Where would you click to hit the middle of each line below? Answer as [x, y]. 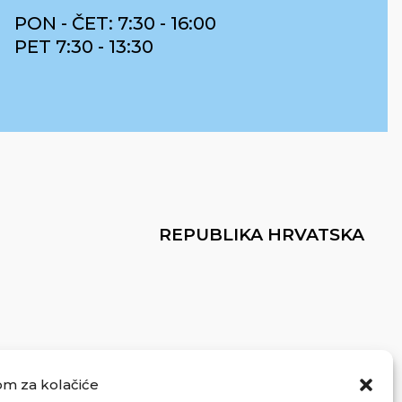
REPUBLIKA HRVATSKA [261, 234]
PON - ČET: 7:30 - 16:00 [115, 23]
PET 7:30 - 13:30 [84, 47]
